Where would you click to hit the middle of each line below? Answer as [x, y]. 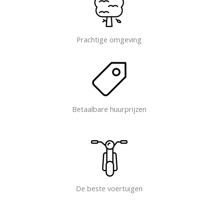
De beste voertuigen [109, 188]
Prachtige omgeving [109, 40]
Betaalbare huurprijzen [109, 109]
